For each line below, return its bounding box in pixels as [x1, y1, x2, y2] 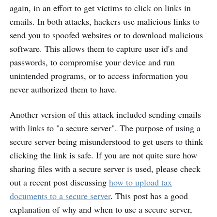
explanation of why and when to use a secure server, [10, 203, 192, 215]
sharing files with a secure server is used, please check [10, 162, 201, 174]
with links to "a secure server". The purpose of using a [10, 122, 201, 134]
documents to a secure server [10, 189, 110, 201]
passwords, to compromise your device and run [10, 56, 175, 68]
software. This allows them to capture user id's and [10, 42, 188, 54]
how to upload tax [109, 176, 172, 188]
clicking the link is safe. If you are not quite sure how [10, 149, 197, 161]
